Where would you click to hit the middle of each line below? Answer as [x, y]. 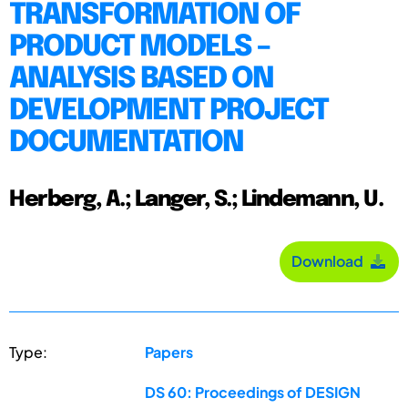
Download [330, 261]
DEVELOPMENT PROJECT [168, 111]
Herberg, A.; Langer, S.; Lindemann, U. [196, 199]
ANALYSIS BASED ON [141, 79]
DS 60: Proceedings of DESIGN [253, 392]
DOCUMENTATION [126, 143]
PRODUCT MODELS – [139, 47]
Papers [169, 352]
